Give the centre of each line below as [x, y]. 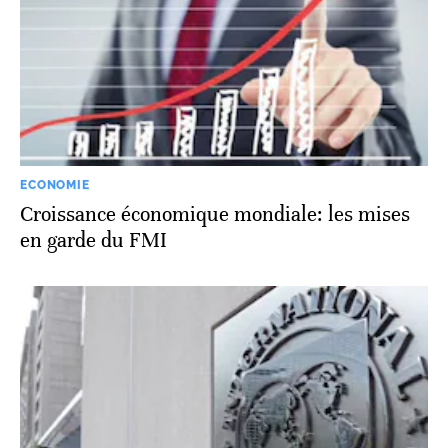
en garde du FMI [93, 241]
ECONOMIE [55, 185]
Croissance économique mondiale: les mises [215, 215]
